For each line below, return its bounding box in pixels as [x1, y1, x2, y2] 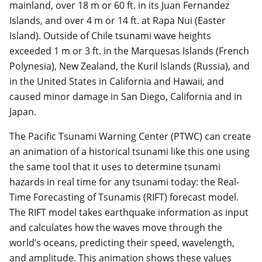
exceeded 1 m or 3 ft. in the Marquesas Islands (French [9, 44, 250, 57]
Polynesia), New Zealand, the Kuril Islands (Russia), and [9, 59, 250, 73]
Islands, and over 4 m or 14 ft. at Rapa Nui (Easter [9, 13, 226, 27]
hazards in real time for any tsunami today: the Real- [9, 175, 240, 188]
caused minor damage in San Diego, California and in [9, 89, 243, 103]
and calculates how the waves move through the [9, 220, 223, 234]
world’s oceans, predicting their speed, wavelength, [9, 236, 235, 249]
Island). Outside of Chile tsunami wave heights [9, 29, 212, 42]
